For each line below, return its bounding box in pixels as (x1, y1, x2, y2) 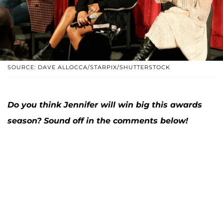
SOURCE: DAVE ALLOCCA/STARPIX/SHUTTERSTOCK (7, 63, 170, 71)
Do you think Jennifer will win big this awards (7, 100, 202, 110)
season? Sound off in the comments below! (7, 115, 188, 125)
